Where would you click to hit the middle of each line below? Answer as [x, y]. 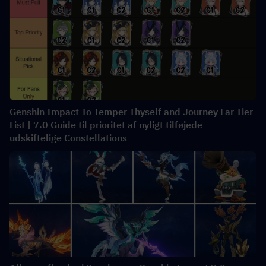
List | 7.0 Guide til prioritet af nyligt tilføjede [106, 124]
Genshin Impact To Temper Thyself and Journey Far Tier [131, 111]
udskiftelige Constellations [68, 137]
